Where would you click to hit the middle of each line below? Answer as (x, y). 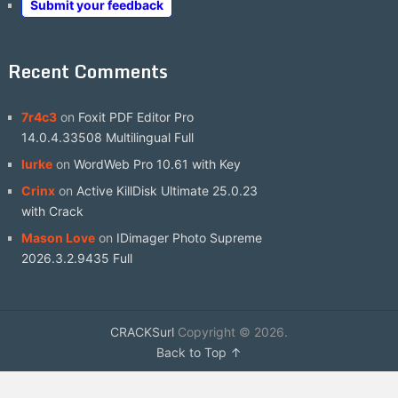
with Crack (52, 211)
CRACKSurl (142, 332)
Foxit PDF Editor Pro (135, 117)
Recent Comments (88, 72)
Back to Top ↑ (199, 352)
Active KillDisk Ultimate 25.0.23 (167, 191)
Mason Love (58, 238)
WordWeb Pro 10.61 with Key (157, 164)
